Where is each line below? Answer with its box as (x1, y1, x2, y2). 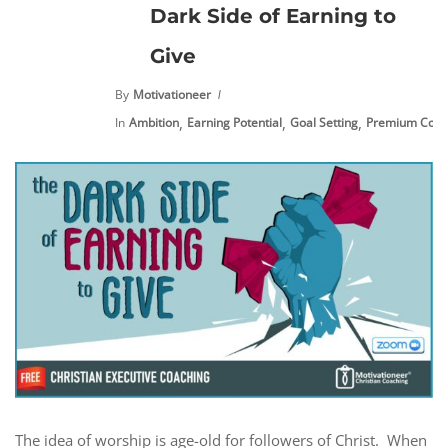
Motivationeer (133, 86, 211, 103)
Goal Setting (290, 114, 358, 131)
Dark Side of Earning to (150, 4, 396, 28)
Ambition (129, 114, 179, 131)
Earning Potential (187, 114, 282, 131)
